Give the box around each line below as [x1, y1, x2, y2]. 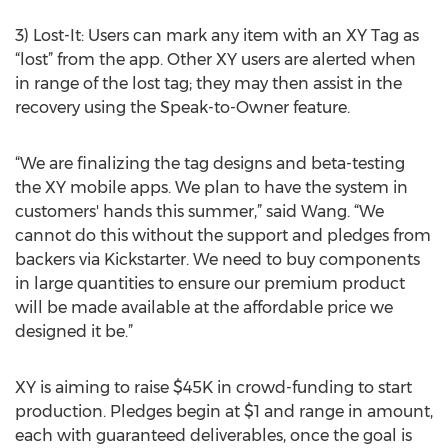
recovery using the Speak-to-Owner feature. [15, 98, 350, 117]
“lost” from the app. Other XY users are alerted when [15, 50, 416, 69]
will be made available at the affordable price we [15, 298, 393, 317]
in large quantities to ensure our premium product [15, 274, 405, 293]
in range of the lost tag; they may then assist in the [15, 74, 402, 93]
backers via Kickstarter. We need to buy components [15, 250, 420, 269]
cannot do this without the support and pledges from [15, 226, 431, 245]
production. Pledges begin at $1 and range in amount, [15, 402, 433, 421]
